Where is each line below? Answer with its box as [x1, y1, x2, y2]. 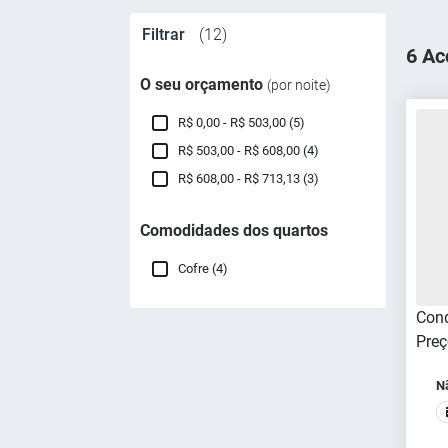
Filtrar [142, 24, 189, 44]
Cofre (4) [178, 261, 228, 276]
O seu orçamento [140, 75, 267, 94]
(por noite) [267, 77, 331, 93]
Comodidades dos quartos [140, 221, 328, 240]
